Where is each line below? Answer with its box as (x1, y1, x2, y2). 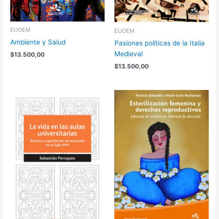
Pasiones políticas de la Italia (114, 39, 205, 47)
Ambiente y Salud (10, 38, 66, 46)
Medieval (114, 49, 143, 58)
